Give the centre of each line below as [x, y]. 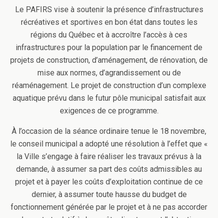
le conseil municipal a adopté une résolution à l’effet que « [109, 144]
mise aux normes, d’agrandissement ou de [109, 73]
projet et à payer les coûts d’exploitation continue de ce [109, 182]
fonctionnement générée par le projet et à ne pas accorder [109, 207]
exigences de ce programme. [109, 110]
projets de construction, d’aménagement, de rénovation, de [109, 60]
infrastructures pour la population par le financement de [109, 47]
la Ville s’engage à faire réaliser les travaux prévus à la [109, 156]
